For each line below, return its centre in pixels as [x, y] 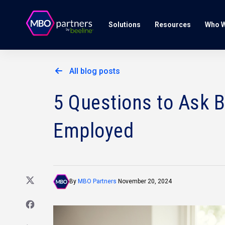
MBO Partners [97, 181]
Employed [93, 131]
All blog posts [95, 71]
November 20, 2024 [144, 181]
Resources [173, 24]
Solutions [125, 24]
